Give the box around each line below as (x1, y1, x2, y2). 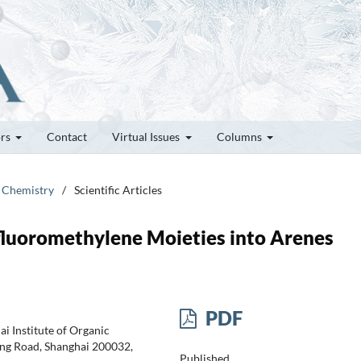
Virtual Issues (112, 129, 182, 143)
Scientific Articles (74, 182, 162, 197)
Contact (47, 129, 87, 143)
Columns (216, 129, 264, 143)
